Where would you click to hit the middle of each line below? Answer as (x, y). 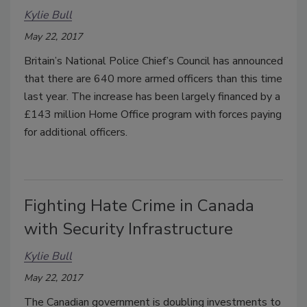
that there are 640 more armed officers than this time (153, 78)
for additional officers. (76, 132)
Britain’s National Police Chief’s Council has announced (153, 61)
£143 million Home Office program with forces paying (153, 114)
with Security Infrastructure (128, 229)
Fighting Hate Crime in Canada (139, 205)
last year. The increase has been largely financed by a (152, 96)
